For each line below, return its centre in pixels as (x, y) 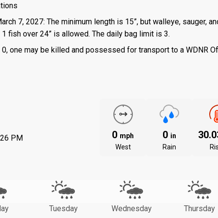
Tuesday (63, 209)
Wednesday (131, 209)
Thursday (200, 209)
